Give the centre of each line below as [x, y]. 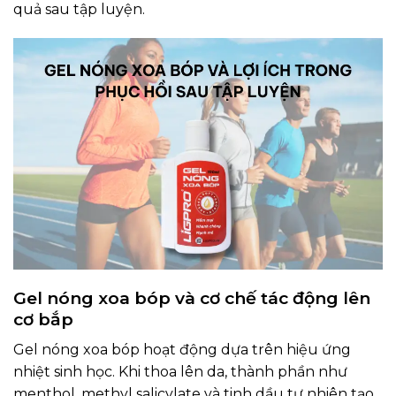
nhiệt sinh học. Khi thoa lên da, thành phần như [180, 372]
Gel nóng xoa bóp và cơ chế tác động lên [192, 298]
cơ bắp [43, 320]
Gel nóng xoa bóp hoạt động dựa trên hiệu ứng [182, 350]
